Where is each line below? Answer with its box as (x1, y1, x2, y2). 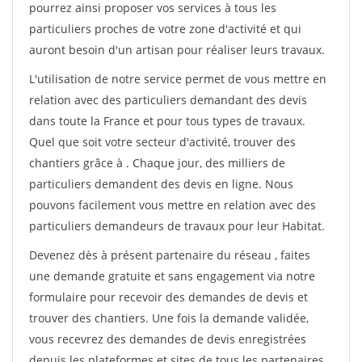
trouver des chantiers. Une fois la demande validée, (29, 310, 309, 326)
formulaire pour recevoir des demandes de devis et (29, 289, 308, 305)
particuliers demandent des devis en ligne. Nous (29, 176, 293, 192)
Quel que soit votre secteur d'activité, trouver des (29, 134, 296, 149)
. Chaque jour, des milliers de (126, 155, 285, 170)
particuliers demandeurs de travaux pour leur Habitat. (29, 218, 325, 234)
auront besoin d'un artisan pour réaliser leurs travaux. (29, 42, 325, 57)
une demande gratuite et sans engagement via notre (29, 268, 315, 284)
